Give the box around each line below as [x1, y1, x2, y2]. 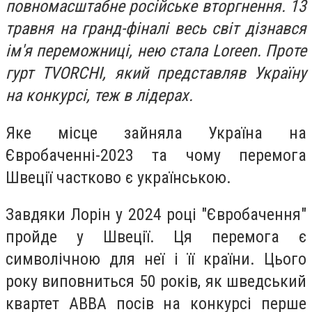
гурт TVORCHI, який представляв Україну [6, 63, 306, 83]
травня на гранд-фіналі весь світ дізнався [6, 19, 306, 38]
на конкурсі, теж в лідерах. [6, 86, 197, 105]
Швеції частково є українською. [6, 167, 231, 187]
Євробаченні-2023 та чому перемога [6, 145, 306, 165]
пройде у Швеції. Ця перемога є [6, 227, 306, 247]
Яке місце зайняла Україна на [6, 123, 306, 143]
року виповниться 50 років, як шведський [6, 272, 306, 292]
